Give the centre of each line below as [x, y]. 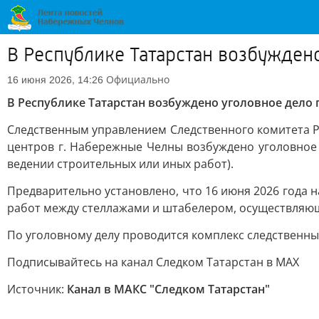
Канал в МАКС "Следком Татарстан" [168, 289]
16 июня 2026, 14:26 [55, 80]
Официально [138, 79]
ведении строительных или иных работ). [120, 164]
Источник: [37, 289]
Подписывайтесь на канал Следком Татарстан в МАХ [153, 262]
